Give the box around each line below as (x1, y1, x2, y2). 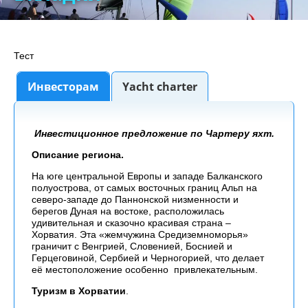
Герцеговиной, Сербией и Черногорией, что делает (32, 252, 264, 263)
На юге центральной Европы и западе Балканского (32, 170, 263, 181)
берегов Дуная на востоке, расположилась (32, 206, 224, 217)
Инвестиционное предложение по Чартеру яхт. (34, 128, 274, 139)
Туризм (32, 285, 67, 296)
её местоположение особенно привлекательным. (32, 264, 258, 275)
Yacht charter (122, 79, 197, 94)
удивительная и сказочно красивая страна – (32, 217, 231, 228)
